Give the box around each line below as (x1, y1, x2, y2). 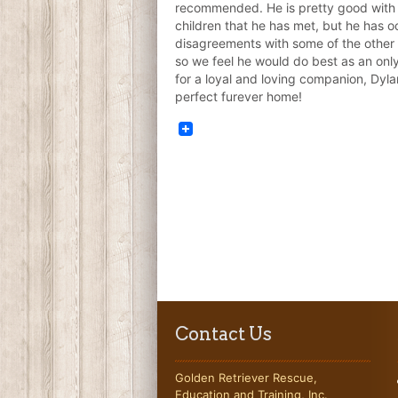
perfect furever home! (175, 89, 302, 104)
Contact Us (175, 323, 272, 346)
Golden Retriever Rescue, (175, 370, 317, 386)
